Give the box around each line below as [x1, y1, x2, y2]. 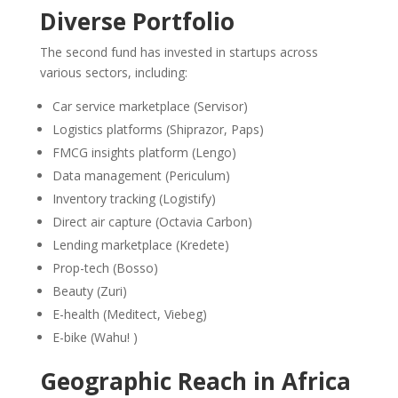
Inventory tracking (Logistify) [52, 189, 216, 207]
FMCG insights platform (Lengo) [52, 143, 236, 161]
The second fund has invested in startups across [39, 43, 318, 60]
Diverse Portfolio [39, 4, 235, 37]
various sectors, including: [39, 63, 187, 81]
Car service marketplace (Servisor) [52, 97, 248, 115]
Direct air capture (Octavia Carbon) [52, 212, 252, 230]
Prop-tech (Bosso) [52, 259, 158, 276]
